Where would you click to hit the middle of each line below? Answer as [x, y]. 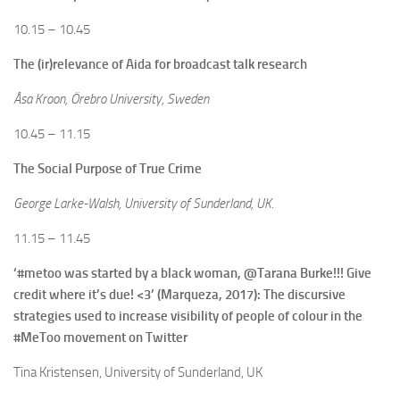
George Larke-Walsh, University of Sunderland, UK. [144, 204]
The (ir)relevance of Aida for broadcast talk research [160, 65]
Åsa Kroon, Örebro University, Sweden [111, 100]
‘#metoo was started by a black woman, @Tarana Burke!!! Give [192, 274]
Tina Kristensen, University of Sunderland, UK [138, 373]
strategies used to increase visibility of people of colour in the [188, 317]
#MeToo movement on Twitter [100, 338]
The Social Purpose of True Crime [108, 169]
